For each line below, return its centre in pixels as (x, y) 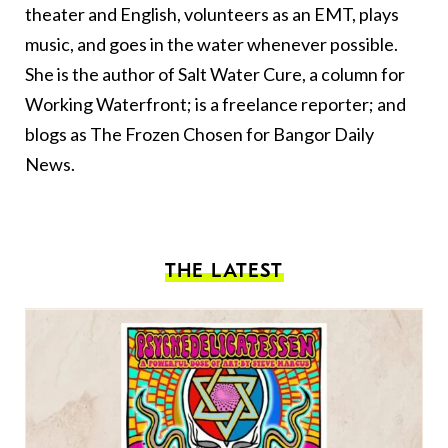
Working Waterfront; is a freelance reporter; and (215, 104)
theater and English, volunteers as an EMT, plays (212, 14)
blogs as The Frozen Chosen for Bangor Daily (199, 134)
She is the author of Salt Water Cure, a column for (215, 74)
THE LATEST (224, 271)
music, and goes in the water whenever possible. (211, 44)
